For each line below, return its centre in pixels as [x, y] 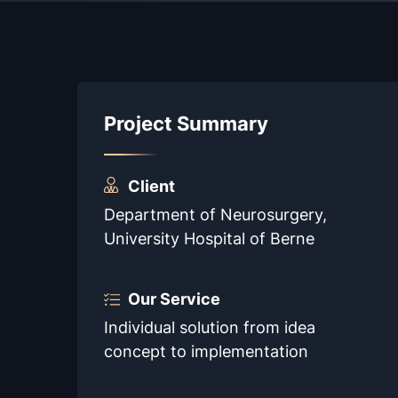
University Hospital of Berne [209, 238]
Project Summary [186, 122]
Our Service [174, 298]
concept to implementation [206, 351]
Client [151, 185]
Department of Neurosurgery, [215, 214]
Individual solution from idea [210, 327]
